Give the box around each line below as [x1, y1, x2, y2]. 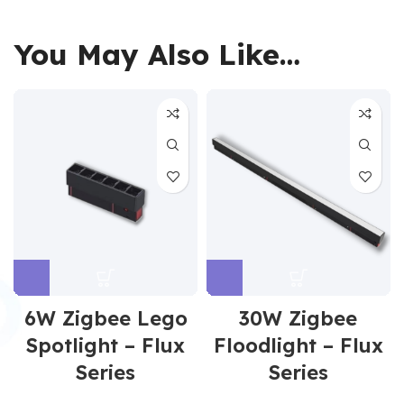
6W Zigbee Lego [23, 306, 188, 331]
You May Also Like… [14, 35, 301, 72]
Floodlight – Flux [213, 333, 383, 358]
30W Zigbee [239, 306, 358, 331]
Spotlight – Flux [26, 333, 185, 358]
